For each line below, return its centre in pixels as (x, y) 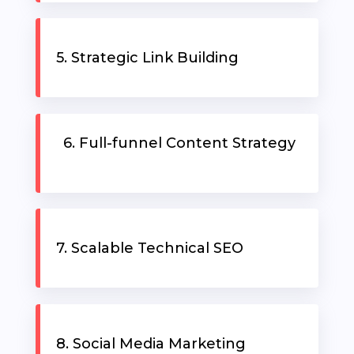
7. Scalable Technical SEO (150, 248)
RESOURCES (59, 17)
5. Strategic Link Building (149, 57)
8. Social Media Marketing (153, 343)
